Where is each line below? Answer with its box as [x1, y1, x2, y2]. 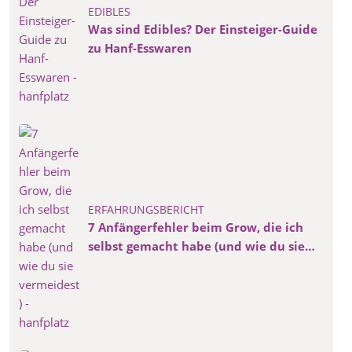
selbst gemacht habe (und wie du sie [88, 237, 305, 254]
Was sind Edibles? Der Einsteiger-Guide [88, 20, 317, 37]
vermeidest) [88, 256, 160, 273]
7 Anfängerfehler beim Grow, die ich [88, 218, 303, 235]
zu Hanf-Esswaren [88, 39, 192, 56]
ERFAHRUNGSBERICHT [88, 201, 204, 217]
